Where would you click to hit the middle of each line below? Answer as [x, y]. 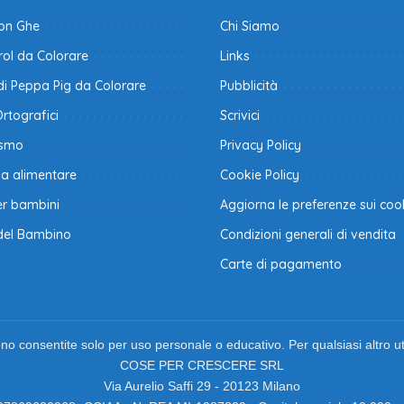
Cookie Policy [260, 175]
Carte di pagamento [281, 265]
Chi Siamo [250, 27]
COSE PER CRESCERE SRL [202, 366]
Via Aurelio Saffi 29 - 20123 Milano [202, 387]
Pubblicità [249, 86]
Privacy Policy [261, 146]
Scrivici [240, 116]
